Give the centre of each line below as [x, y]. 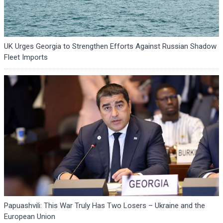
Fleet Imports [26, 57]
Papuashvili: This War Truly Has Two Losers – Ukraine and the [105, 205]
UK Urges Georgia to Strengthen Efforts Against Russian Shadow [110, 47]
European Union [30, 216]
